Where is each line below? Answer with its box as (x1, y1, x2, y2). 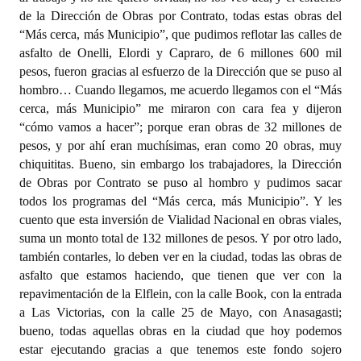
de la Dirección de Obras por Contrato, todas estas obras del (19, 9, 342, 23)
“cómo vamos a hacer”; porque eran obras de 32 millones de (19, 120, 342, 134)
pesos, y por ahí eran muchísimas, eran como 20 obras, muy (19, 139, 342, 152)
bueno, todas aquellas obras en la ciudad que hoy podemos (19, 324, 342, 338)
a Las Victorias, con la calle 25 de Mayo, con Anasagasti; (19, 305, 342, 319)
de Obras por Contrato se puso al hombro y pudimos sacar (19, 176, 342, 189)
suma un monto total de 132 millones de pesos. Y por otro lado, (19, 231, 342, 245)
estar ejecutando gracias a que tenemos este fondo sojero (19, 342, 342, 356)
